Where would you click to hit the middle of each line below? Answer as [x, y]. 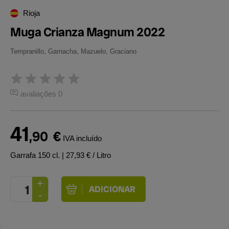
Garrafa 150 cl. [36, 155]
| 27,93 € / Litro [86, 155]
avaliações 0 [41, 94]
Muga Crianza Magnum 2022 [87, 32]
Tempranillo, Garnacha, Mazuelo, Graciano [73, 51]
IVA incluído [82, 138]
